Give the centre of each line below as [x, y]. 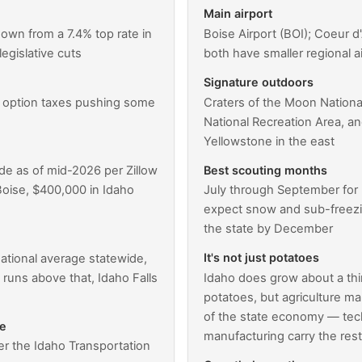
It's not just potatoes [262, 258]
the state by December [269, 229]
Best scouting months [266, 170]
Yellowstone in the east [269, 141]
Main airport [238, 14]
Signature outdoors [259, 82]
